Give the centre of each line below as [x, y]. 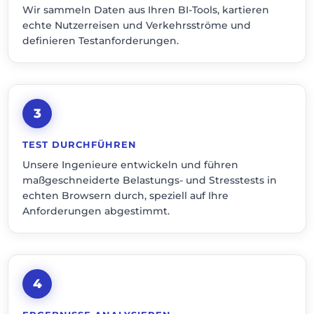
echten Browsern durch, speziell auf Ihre [126, 196]
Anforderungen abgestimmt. [96, 211]
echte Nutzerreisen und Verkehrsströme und [137, 25]
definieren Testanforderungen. [101, 41]
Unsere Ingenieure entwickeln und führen [131, 165]
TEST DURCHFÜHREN [80, 144]
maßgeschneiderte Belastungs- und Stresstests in [150, 180]
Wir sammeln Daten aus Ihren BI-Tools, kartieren [146, 10]
